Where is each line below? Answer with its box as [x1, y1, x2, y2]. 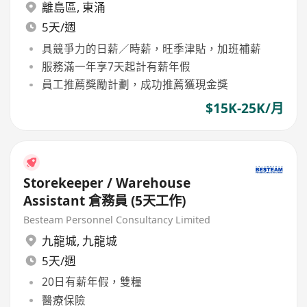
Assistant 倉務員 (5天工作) [23, 191, 186, 210]
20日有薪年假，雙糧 [41, 274, 142, 290]
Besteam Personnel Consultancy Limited [23, 212, 211, 226]
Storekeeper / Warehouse [23, 173, 191, 192]
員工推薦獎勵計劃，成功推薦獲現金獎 [41, 77, 228, 93]
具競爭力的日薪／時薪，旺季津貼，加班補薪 [41, 40, 261, 56]
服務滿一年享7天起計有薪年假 [41, 58, 191, 74]
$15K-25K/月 [205, 99, 284, 118]
